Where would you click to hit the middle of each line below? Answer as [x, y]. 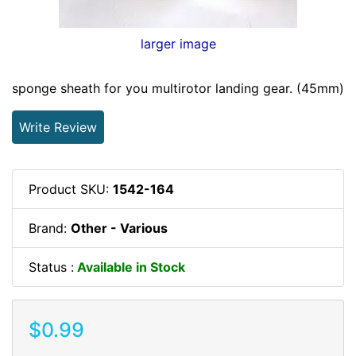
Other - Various [119, 228]
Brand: [50, 228]
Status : [51, 267]
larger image [178, 43]
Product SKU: [71, 189]
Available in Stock [130, 267]
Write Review [58, 127]
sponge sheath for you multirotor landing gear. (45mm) [178, 88]
